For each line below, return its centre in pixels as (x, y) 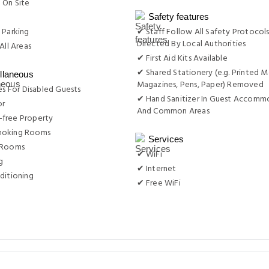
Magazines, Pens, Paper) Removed (200, 85)
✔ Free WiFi (159, 183)
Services (166, 139)
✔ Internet (156, 169)
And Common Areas (173, 111)
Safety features (179, 17)
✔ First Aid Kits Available (182, 59)
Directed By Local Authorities (191, 44)
